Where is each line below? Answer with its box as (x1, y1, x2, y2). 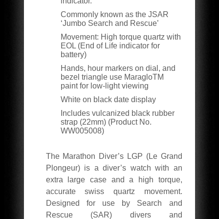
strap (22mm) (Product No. (60, 118, 152, 126)
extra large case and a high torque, (45, 175, 182, 184)
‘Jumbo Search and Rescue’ (60, 19, 159, 27)
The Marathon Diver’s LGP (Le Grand (45, 152, 182, 160)
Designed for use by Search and (45, 198, 182, 207)
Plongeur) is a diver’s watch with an (45, 163, 182, 172)
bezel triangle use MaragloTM (60, 73, 164, 81)
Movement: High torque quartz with (60, 33, 181, 41)
